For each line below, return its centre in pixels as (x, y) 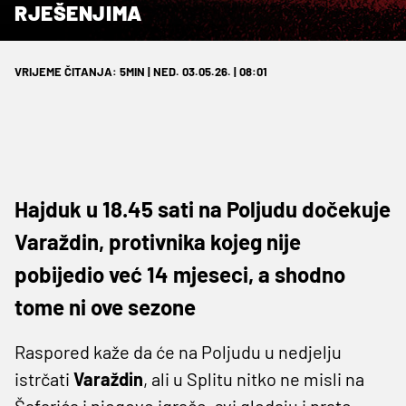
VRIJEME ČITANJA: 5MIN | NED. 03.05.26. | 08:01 (141, 71)
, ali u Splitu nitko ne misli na (254, 378)
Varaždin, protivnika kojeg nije (158, 241)
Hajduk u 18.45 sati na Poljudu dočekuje (203, 208)
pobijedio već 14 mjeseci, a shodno (180, 274)
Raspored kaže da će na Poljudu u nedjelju (178, 351)
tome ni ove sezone (105, 306)
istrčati (44, 378)
